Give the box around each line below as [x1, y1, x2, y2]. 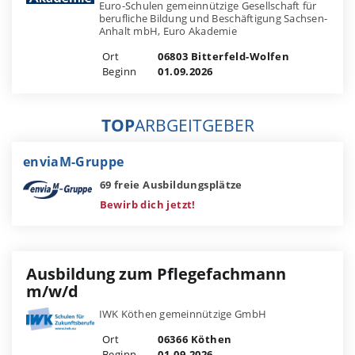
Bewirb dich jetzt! [99, 197, 196, 212]
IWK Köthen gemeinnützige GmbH [98, 306, 267, 321]
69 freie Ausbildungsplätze [99, 177, 242, 192]
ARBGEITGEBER [134, 113, 254, 136]
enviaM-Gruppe [23, 152, 124, 170]
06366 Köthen [155, 331, 232, 346]
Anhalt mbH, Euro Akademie [98, 23, 237, 38]
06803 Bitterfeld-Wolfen [155, 48, 290, 63]
